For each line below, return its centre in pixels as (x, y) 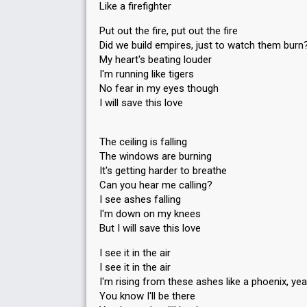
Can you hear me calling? (156, 185)
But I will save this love (150, 228)
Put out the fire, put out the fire (169, 31)
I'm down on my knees (150, 214)
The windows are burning (156, 156)
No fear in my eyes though (159, 88)
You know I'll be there (147, 296)
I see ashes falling (140, 199)
